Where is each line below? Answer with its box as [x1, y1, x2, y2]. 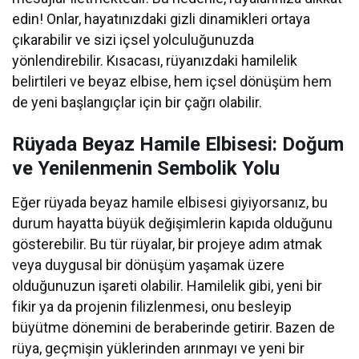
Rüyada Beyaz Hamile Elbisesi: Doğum [12, 133, 344, 156]
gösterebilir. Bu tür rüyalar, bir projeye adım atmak [12, 236, 323, 253]
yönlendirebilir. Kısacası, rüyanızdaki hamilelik [12, 52, 298, 70]
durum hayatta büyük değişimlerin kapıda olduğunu [12, 215, 333, 232]
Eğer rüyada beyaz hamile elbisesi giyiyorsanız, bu [12, 194, 329, 212]
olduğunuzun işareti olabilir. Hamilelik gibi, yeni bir [12, 277, 323, 295]
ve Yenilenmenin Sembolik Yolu [12, 157, 280, 180]
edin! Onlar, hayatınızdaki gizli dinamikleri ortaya [12, 10, 311, 28]
